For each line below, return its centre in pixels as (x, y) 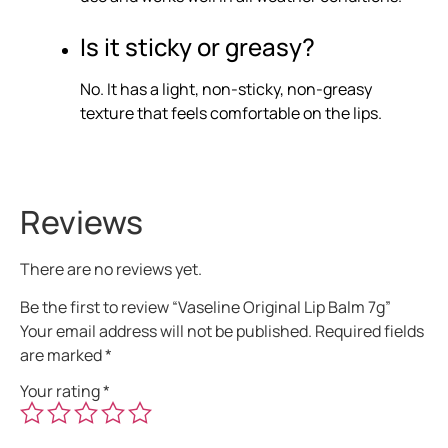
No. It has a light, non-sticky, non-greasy (226, 88)
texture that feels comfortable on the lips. (231, 112)
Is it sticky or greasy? (197, 46)
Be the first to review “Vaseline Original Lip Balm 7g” (205, 307)
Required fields (369, 331)
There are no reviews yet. (111, 268)
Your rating (61, 390)
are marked (62, 355)
